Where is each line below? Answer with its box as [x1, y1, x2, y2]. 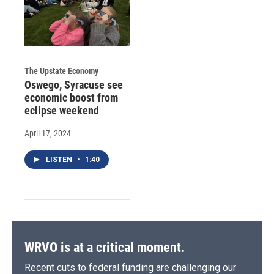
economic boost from [24, 91, 118, 104]
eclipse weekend [24, 103, 99, 117]
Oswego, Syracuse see [24, 78, 123, 91]
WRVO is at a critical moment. [24, 239, 185, 255]
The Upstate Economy [24, 65, 98, 76]
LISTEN [46, 155, 74, 164]
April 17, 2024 [24, 128, 71, 138]
